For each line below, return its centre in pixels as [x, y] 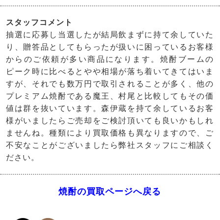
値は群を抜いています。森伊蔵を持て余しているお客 [110, 108]
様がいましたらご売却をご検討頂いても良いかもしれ [110, 120]
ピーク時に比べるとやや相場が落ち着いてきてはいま [110, 71]
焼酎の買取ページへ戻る [110, 191]
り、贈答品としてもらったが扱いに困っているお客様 [110, 47]
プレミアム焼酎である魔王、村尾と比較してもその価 [110, 96]
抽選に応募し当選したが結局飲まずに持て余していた [110, 34]
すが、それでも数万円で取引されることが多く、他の [110, 83]
